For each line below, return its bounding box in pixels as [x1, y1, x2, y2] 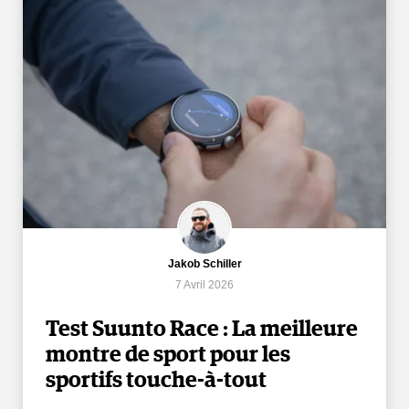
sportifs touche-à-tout [46, 369, 267, 392]
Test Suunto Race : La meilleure [46, 318, 358, 341]
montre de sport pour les [46, 343, 290, 366]
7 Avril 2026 [175, 278, 234, 291]
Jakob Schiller [167, 257, 242, 270]
